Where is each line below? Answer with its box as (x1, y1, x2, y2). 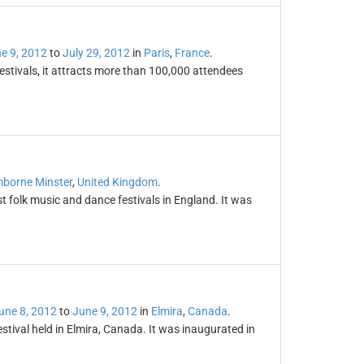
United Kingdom (76, 175, 158, 188)
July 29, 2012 (62, 46, 130, 59)
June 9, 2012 (71, 305, 137, 318)
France (174, 46, 210, 59)
